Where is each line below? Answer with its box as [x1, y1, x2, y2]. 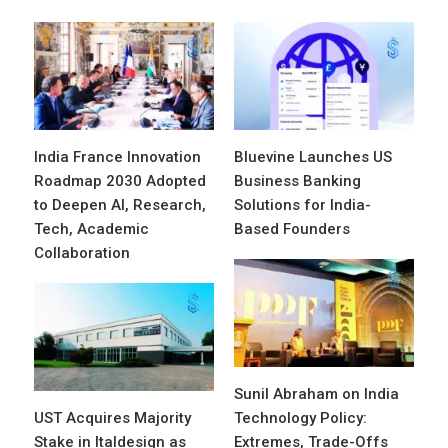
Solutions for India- [234, 196, 371, 215]
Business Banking [234, 172, 361, 191]
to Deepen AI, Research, [34, 196, 206, 215]
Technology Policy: [234, 409, 367, 428]
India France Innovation [34, 148, 201, 167]
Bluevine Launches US [234, 148, 392, 167]
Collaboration [34, 244, 130, 263]
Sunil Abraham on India [234, 385, 399, 404]
